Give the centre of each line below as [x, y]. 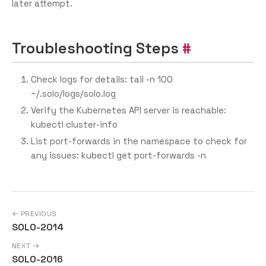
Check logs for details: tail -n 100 [102, 79]
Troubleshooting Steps [95, 48]
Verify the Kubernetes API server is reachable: [129, 110]
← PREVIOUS [34, 214]
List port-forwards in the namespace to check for [139, 141]
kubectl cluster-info [74, 124]
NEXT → [26, 246]
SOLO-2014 [38, 227]
